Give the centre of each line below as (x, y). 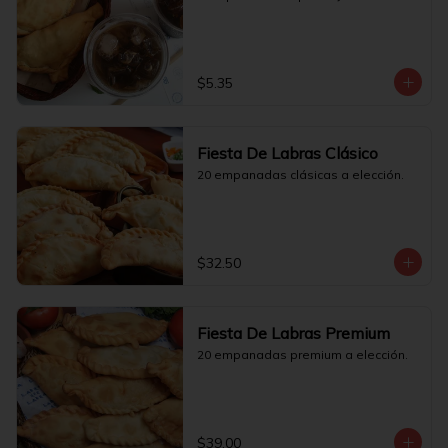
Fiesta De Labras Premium (293, 333)
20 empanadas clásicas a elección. (300, 174)
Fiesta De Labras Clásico (287, 153)
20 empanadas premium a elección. (302, 354)
